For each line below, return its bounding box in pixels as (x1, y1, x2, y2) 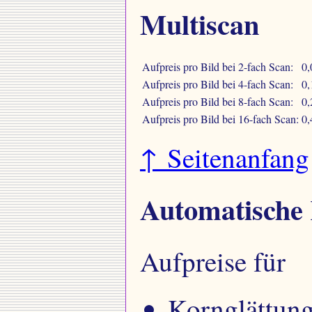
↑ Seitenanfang (140, 139, 309, 176)
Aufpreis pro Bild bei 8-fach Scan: (142, 94, 293, 109)
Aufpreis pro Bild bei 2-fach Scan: (142, 59, 293, 75)
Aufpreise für (140, 242, 286, 279)
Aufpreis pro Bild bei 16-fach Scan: (142, 111, 299, 127)
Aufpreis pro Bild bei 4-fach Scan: (142, 77, 293, 92)
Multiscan (140, 3, 259, 45)
